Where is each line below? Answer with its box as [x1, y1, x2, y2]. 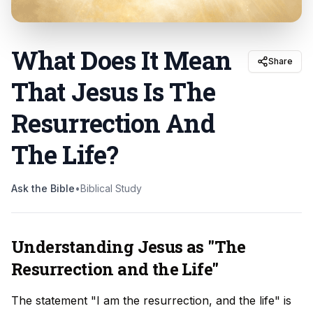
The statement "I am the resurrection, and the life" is [11, 293, 291, 307]
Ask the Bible [11, 182, 75, 194]
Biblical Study [80, 182, 142, 194]
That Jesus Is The [11, 75, 215, 108]
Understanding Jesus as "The [11, 235, 246, 258]
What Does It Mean [11, 43, 231, 77]
